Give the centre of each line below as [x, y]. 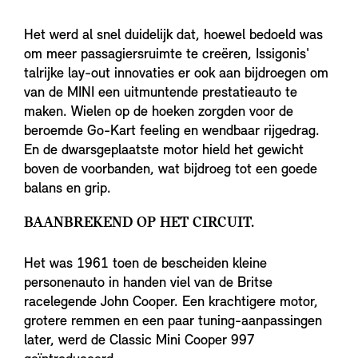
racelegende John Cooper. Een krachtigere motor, [171, 302]
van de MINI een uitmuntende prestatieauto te [161, 93]
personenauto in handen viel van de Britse [148, 283]
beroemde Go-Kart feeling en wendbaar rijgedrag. [172, 131]
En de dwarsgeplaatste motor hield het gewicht [164, 150]
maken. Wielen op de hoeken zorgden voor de [159, 112]
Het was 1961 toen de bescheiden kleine [145, 264]
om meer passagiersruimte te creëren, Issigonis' [167, 54]
